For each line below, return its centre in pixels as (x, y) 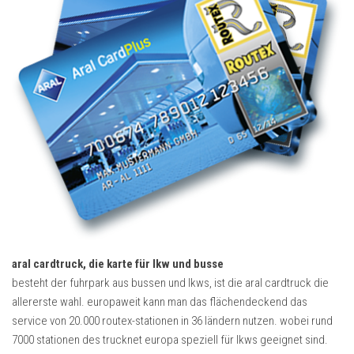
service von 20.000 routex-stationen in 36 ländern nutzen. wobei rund (172, 320)
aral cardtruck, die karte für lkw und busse (118, 264)
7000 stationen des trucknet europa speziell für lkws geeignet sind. (170, 339)
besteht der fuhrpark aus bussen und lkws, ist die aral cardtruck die (170, 282)
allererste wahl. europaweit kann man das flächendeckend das (160, 301)
